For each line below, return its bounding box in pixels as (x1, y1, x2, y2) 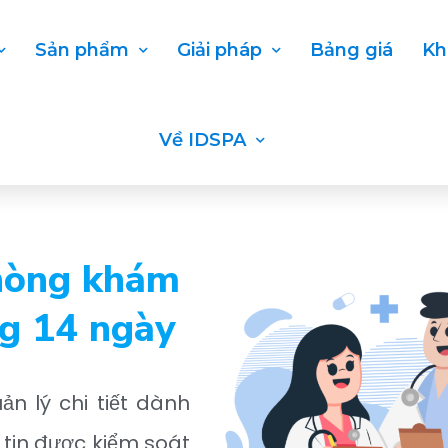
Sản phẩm (35, 39, 130, 61)
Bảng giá (310, 39, 394, 61)
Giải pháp (177, 39, 263, 61)
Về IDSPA (158, 129, 246, 151)
